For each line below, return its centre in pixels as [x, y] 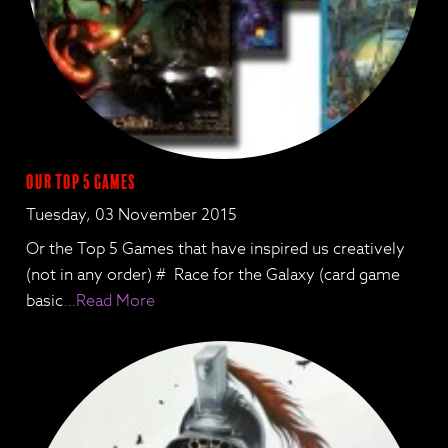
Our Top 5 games [81, 182]
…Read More [109, 300]
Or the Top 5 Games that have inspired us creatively [216, 248]
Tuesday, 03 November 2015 [132, 214]
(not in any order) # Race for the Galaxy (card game [213, 274]
